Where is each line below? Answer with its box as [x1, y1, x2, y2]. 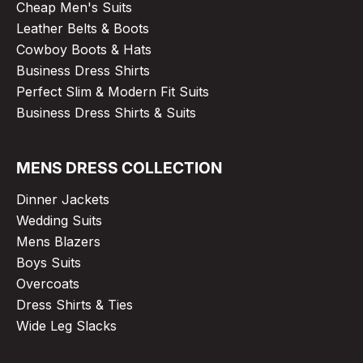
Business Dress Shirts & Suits [16, 104, 196, 121]
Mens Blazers [16, 233, 100, 250]
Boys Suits [16, 254, 81, 271]
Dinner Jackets [16, 190, 109, 207]
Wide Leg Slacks [16, 317, 117, 334]
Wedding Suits [16, 211, 102, 228]
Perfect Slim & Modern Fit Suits [16, 83, 209, 100]
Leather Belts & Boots [16, 19, 149, 36]
